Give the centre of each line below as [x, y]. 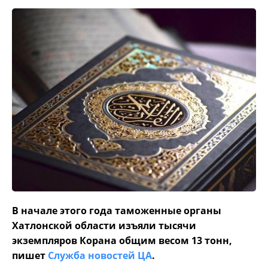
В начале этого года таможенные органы [117, 210]
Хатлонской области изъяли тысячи [104, 225]
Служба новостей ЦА [100, 255]
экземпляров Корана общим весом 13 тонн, [122, 240]
